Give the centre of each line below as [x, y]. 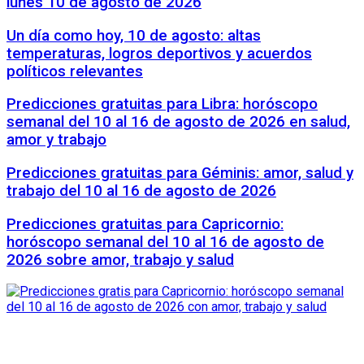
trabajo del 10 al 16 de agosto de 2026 [141, 191]
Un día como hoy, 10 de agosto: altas [134, 35]
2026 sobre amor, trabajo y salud [120, 260]
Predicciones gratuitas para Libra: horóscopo [162, 104]
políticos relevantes [75, 71]
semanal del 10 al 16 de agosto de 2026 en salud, [178, 122]
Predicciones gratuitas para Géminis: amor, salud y [180, 173]
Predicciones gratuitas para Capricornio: [145, 224]
